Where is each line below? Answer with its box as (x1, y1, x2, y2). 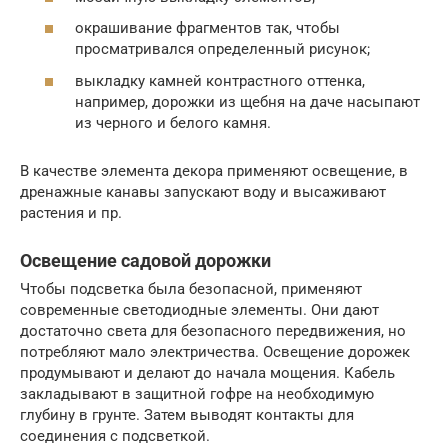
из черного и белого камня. (75, 113, 271, 132)
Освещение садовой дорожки (20, 249, 271, 271)
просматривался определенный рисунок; (75, 40, 370, 59)
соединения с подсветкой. (20, 426, 210, 445)
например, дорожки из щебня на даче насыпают (75, 92, 420, 111)
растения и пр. (20, 203, 122, 222)
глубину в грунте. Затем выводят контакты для (20, 405, 354, 424)
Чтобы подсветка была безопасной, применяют (20, 279, 362, 298)
